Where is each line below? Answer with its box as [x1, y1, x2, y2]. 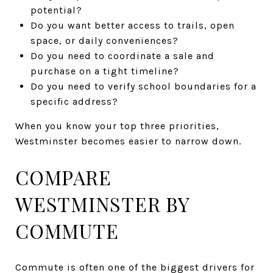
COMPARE [15, 163, 112, 190]
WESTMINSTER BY [15, 190, 190, 217]
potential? [30, 4, 82, 16]
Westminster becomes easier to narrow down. [15, 135, 241, 147]
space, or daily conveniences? [30, 34, 179, 46]
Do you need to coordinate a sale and [30, 49, 214, 62]
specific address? [30, 95, 118, 107]
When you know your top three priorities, [15, 119, 219, 132]
